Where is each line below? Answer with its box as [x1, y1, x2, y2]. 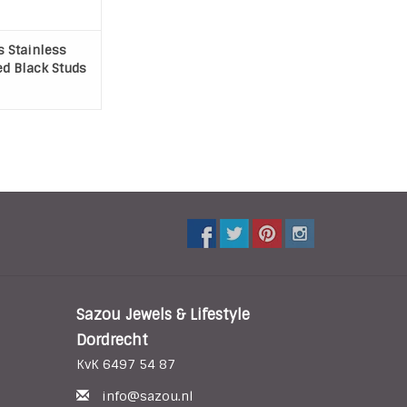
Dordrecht [75, 330, 148, 350]
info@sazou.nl [101, 387, 194, 404]
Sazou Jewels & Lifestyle [75, 304, 250, 324]
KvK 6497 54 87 [75, 355, 175, 372]
